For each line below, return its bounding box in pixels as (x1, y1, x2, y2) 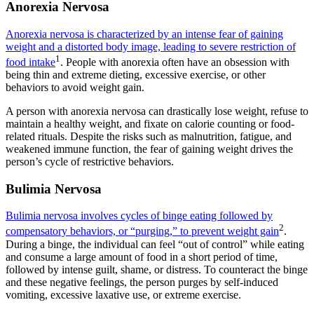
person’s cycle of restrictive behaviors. (6, 155, 174, 168)
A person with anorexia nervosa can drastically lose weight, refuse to (6, 104, 308, 117)
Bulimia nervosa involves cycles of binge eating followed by (6, 210, 273, 222)
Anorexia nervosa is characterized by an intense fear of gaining (6, 27, 283, 40)
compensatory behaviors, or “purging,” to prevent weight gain (6, 225, 279, 238)
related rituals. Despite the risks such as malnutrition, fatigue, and (6, 130, 292, 142)
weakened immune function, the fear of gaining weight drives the (6, 142, 293, 155)
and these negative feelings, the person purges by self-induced (6, 275, 278, 288)
